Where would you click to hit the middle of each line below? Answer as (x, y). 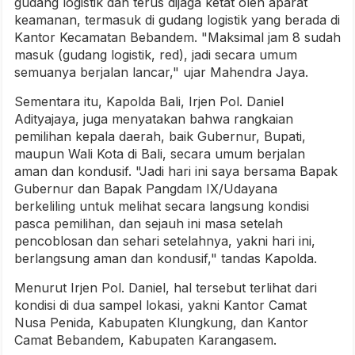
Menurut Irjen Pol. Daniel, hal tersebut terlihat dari (166, 288)
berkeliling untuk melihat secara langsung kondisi (162, 206)
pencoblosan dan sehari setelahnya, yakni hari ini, (165, 241)
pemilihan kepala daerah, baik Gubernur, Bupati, (160, 136)
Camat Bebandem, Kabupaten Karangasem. (145, 340)
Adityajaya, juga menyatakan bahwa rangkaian (154, 119)
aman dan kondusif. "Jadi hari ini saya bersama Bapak (176, 171)
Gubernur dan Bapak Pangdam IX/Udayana (146, 189)
